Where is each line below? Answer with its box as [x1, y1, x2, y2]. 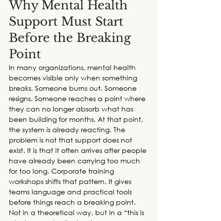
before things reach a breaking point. [9, 197, 138, 207]
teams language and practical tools [9, 187, 134, 197]
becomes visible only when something [9, 73, 139, 83]
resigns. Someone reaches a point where [9, 94, 147, 104]
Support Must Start [9, 14, 127, 29]
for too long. [9, 166, 51, 176]
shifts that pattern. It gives [43, 177, 133, 186]
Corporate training [51, 166, 116, 176]
